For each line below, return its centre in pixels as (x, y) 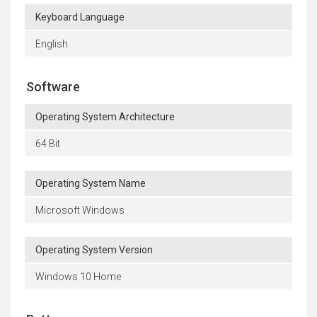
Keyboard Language (80, 17)
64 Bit (48, 144)
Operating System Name (91, 184)
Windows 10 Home (78, 277)
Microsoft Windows (80, 211)
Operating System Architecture (105, 117)
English (52, 44)
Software (53, 87)
